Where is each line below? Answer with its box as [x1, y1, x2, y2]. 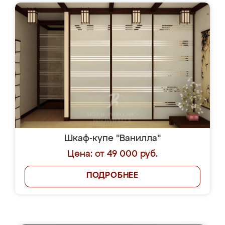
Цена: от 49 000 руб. [67, 150, 158, 159]
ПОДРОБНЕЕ [86, 172, 139, 180]
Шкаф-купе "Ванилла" [64, 134, 161, 143]
